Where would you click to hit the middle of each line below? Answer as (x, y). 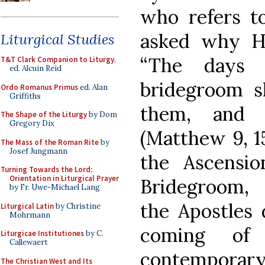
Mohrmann (30, 215)
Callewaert (29, 242)
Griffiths (25, 96)
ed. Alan (93, 87)
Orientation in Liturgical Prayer (64, 178)
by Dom (102, 114)
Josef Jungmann (38, 151)
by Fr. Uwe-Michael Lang (55, 187)
